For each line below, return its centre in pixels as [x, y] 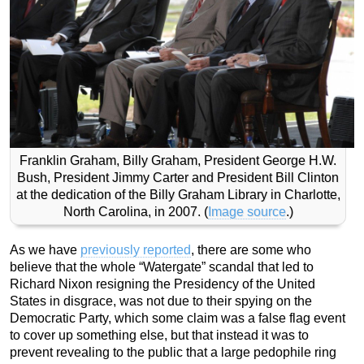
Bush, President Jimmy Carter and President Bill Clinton [178, 177]
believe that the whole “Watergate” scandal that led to [162, 266]
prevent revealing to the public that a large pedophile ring [173, 352]
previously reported [136, 249]
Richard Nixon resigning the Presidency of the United [162, 284]
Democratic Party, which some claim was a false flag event [178, 318]
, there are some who [251, 249]
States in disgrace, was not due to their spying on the [161, 301]
